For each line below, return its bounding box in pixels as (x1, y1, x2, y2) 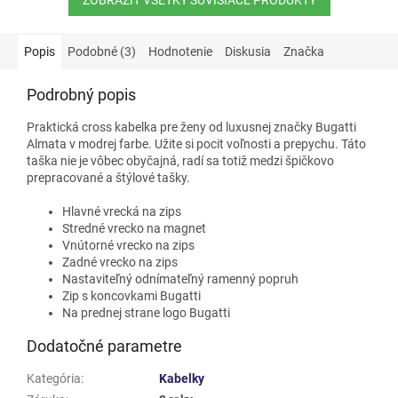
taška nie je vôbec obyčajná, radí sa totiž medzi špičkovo (27, 153, 334, 168)
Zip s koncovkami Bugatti (62, 288, 201, 303)
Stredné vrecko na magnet (62, 220, 206, 235)
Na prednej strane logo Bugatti (62, 305, 230, 320)
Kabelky (159, 370, 204, 386)
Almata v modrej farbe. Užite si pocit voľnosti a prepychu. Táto (27, 136, 366, 151)
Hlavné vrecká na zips (62, 203, 181, 219)
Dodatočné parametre (27, 336, 182, 355)
